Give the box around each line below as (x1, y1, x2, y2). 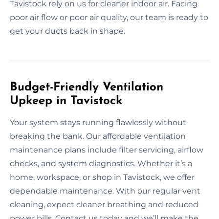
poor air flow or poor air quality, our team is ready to (10, 12, 208, 22)
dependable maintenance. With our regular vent (10, 186, 200, 196)
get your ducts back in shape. (10, 26, 125, 36)
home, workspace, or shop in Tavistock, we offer (10, 172, 195, 182)
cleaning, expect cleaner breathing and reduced (10, 199, 198, 209)
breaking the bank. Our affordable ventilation (10, 131, 186, 141)
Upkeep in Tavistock (10, 95, 122, 107)
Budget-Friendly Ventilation (10, 81, 163, 93)
